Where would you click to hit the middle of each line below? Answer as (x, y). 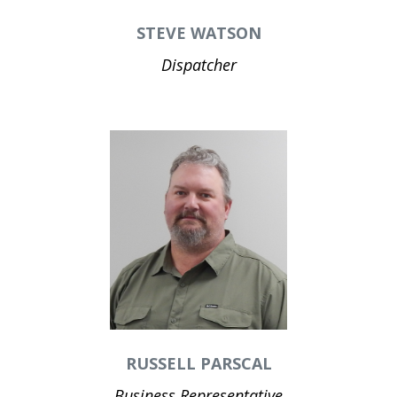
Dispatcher (198, 65)
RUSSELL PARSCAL (198, 363)
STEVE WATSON (198, 33)
